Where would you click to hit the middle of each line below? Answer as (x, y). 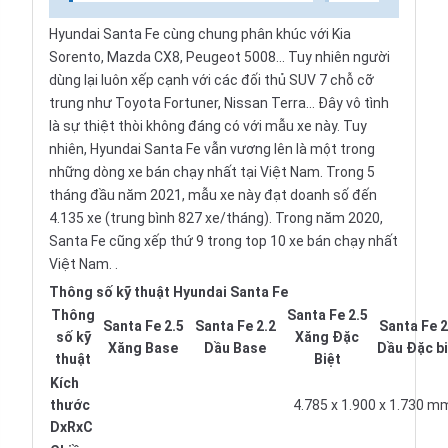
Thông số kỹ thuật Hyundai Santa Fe (168, 292)
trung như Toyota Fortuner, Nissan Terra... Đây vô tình (219, 103)
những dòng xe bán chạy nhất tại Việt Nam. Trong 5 (212, 172)
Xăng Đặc (327, 337)
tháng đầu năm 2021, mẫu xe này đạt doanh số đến (213, 195)
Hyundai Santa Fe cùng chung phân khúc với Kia (200, 34)
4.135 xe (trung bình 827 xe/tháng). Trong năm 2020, (216, 218)
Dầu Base (235, 348)
